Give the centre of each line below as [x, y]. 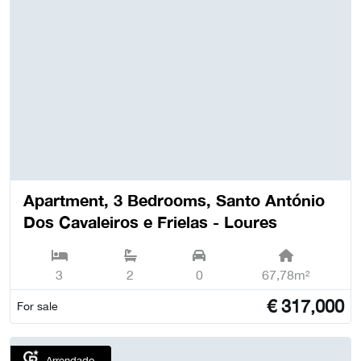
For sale [37, 306]
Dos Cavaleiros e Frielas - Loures [150, 221]
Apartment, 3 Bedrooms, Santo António [174, 199]
